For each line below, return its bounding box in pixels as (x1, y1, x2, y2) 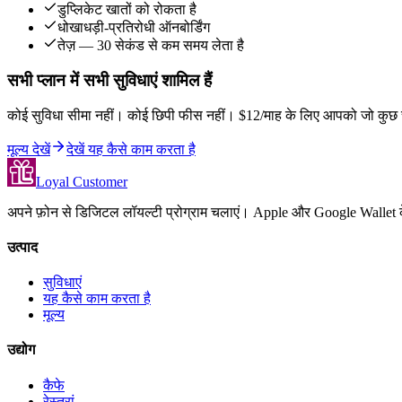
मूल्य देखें (7, 141, 50, 157)
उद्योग (7, 342, 35, 358)
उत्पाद (7, 239, 38, 255)
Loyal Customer (36, 173, 127, 189)
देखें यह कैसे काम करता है (66, 141, 196, 157)
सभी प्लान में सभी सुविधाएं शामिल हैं (7, 70, 212, 90)
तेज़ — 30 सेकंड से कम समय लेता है (57, 38, 244, 54)
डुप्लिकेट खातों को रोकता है (57, 2, 197, 18)
